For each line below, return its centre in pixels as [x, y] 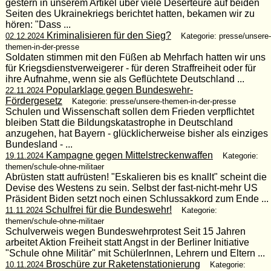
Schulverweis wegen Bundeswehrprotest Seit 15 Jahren [125, 231]
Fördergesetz [34, 100]
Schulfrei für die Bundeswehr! [107, 209]
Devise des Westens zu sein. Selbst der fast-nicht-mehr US [131, 188]
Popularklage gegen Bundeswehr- [118, 90]
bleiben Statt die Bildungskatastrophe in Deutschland [119, 122]
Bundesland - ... [39, 144]
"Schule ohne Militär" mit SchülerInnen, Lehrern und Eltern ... [135, 253]
